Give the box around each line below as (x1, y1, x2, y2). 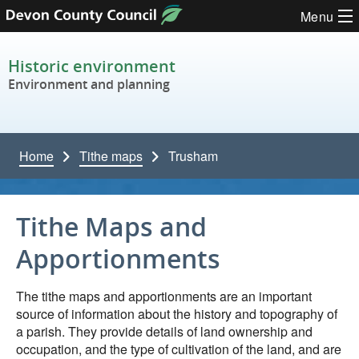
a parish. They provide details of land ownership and (16, 322, 313, 341)
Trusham (168, 147, 218, 165)
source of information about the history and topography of (16, 305, 337, 323)
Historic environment (8, 55, 175, 77)
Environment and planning (8, 75, 170, 93)
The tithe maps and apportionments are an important (16, 287, 312, 305)
